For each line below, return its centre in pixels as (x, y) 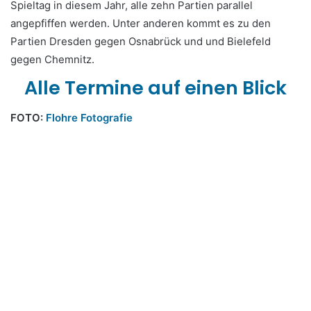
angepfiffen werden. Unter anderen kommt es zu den (141, 23)
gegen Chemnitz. (52, 59)
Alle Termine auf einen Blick (155, 87)
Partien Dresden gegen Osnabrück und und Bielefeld (141, 41)
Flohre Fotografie (89, 118)
